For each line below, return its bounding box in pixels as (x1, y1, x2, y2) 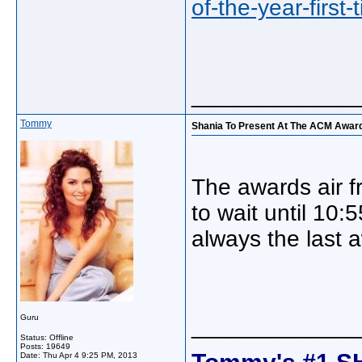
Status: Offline (20, 333, 74, 342)
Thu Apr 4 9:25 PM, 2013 (43, 351, 137, 360)
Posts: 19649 (20, 342, 70, 351)
